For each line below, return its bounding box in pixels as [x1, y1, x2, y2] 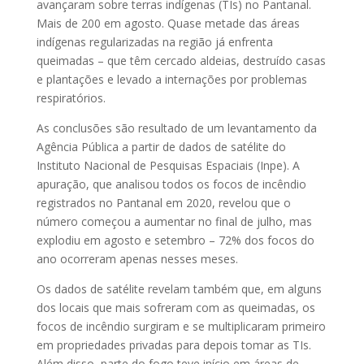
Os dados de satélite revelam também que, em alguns [36, 281, 322, 297]
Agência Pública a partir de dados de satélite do [36, 139, 286, 155]
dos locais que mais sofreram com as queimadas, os [36, 300, 315, 316]
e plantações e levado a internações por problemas [36, 71, 307, 88]
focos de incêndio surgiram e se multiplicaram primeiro [36, 318, 326, 335]
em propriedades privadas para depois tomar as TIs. [36, 337, 311, 353]
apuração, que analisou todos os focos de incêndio [36, 176, 306, 193]
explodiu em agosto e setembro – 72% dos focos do [36, 232, 314, 249]
